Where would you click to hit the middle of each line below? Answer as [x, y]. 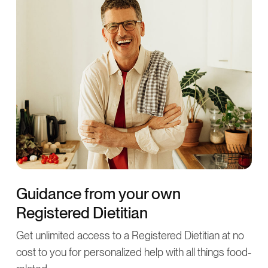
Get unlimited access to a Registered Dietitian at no [130, 235]
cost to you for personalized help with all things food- [134, 252]
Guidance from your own [98, 193]
